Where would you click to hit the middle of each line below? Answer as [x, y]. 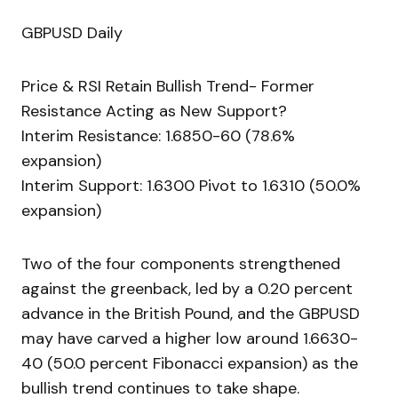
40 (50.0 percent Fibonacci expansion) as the [190, 364]
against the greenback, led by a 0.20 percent [187, 289]
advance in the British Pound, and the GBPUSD [191, 314]
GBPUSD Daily [72, 33]
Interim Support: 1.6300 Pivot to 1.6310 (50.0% [191, 186]
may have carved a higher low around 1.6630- [190, 339]
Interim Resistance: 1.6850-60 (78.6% [158, 136]
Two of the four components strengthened [181, 264]
